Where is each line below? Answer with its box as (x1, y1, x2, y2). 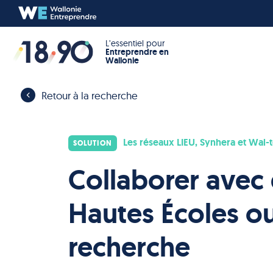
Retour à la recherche (41, 88, 138, 102)
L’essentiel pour (105, 38, 165, 49)
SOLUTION (73, 138, 112, 149)
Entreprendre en (105, 46, 169, 57)
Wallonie (105, 55, 140, 66)
